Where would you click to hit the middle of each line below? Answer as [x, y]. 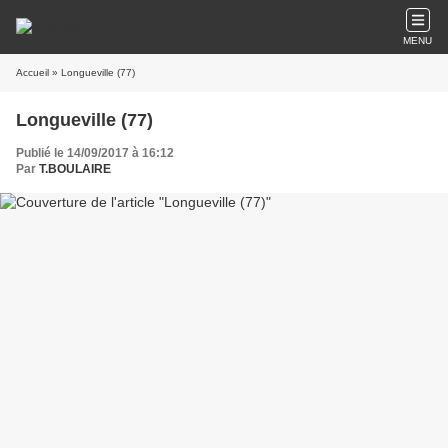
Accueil [32, 72]
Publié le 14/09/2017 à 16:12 [95, 153]
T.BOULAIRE [75, 169]
